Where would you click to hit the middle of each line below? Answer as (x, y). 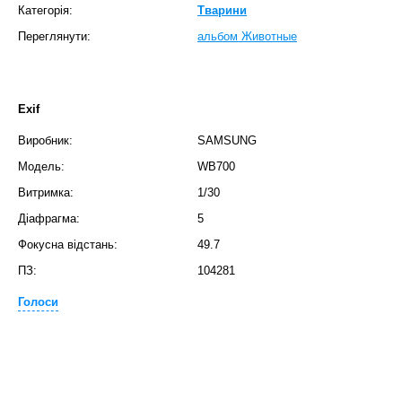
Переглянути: (54, 36)
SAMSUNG (227, 140)
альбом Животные (247, 36)
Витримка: (46, 192)
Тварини (222, 10)
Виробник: (45, 140)
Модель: (41, 166)
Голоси (38, 302)
